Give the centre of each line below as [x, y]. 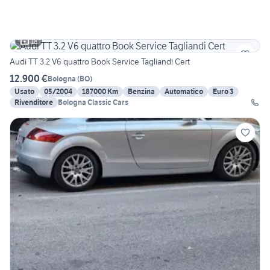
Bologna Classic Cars [93, 102]
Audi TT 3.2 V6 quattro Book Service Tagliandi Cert [100, 62]
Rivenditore [34, 102]
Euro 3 [223, 92]
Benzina [141, 92]
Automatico [184, 92]
